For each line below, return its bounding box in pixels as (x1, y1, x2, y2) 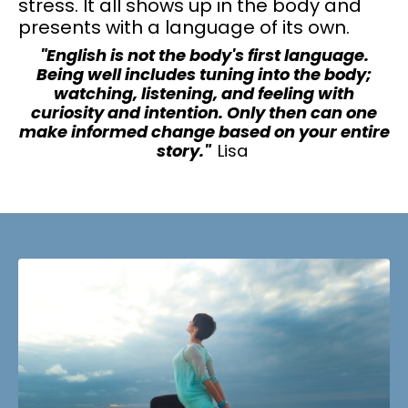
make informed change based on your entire (18, 119, 390, 143)
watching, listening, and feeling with (54, 81, 354, 105)
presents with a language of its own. (18, 14, 350, 40)
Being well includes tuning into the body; (36, 62, 372, 86)
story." (156, 138, 218, 162)
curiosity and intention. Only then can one (31, 100, 377, 124)
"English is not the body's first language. (39, 43, 369, 66)
